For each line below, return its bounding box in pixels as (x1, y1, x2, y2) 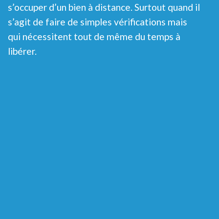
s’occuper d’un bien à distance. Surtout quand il (8, 1, 200, 13)
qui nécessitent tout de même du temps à (8, 30, 180, 42)
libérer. (8, 45, 37, 57)
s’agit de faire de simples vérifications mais (8, 16, 187, 27)
